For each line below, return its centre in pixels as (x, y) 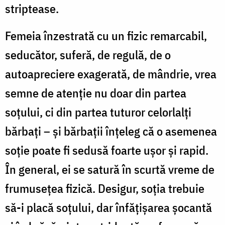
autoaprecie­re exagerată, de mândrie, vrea (111, 74)
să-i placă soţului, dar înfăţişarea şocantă (108, 207)
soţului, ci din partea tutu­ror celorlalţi (98, 112)
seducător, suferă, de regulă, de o (88, 54)
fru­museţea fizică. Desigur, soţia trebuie (105, 188)
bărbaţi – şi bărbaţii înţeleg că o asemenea (111, 131)
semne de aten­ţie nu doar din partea (96, 93)
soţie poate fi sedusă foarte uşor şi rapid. (107, 150)
